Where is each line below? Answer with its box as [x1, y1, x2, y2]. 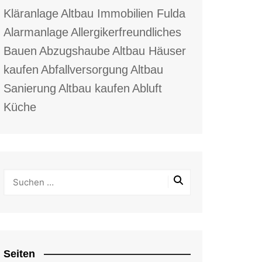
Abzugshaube [39, 44, 110, 57]
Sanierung [4, 81, 56, 95]
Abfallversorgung [41, 63, 128, 76]
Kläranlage [4, 6, 58, 20]
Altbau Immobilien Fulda [61, 6, 185, 20]
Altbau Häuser [112, 44, 186, 57]
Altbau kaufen [58, 81, 130, 95]
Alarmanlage [4, 25, 68, 39]
